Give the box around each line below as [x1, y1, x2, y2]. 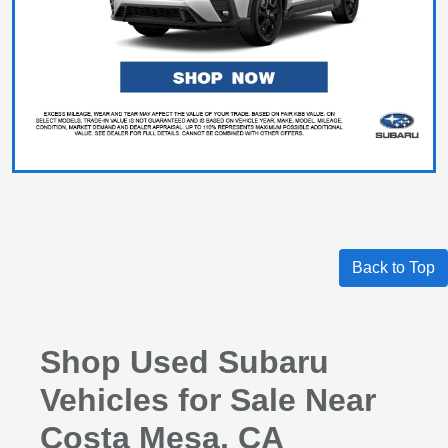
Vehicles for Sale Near [39, 382, 376, 419]
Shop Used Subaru [39, 344, 329, 381]
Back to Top [352, 259, 435, 277]
